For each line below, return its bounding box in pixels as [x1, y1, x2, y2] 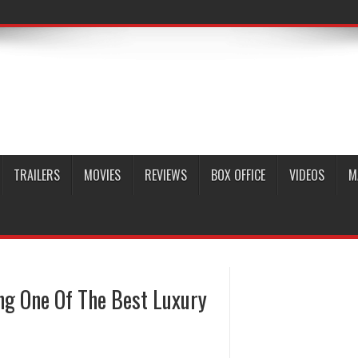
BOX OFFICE [211, 165, 265, 185]
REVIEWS [145, 165, 187, 185]
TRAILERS [14, 165, 60, 185]
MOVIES [84, 165, 121, 185]
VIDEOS [289, 165, 324, 185]
